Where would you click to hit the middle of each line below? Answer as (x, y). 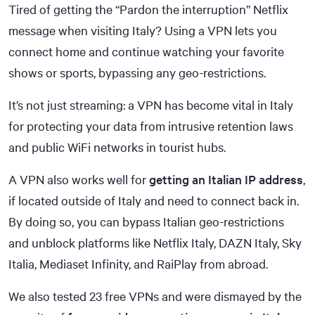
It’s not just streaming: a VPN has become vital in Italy (151, 104)
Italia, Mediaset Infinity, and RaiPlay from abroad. (138, 263)
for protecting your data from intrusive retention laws (151, 126)
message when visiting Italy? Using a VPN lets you (143, 30)
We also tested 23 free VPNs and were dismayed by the (155, 296)
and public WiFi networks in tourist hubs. (117, 147)
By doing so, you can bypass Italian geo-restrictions (146, 221)
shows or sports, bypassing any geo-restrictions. (137, 72)
